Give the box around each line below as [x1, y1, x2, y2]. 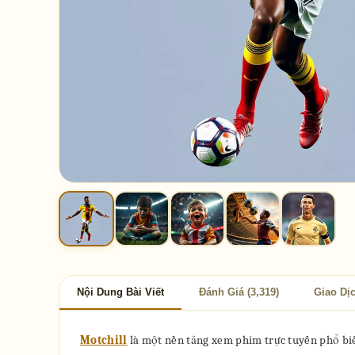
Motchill [80, 333, 128, 347]
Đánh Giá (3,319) [199, 286, 279, 298]
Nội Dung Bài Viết [77, 286, 164, 298]
